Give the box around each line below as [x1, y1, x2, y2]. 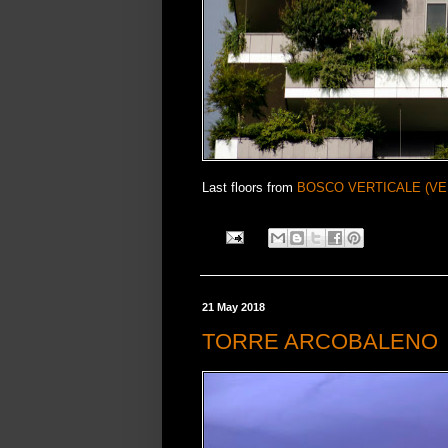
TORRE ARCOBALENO [202, 329, 438, 355]
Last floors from [202, 180, 297, 196]
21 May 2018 [202, 300, 265, 313]
